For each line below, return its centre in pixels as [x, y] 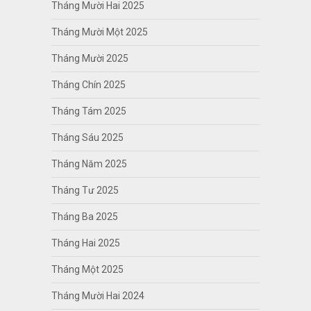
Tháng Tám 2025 [89, 111]
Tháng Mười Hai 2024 [98, 295]
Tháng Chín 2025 [88, 84]
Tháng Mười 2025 [90, 58]
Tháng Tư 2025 [85, 190]
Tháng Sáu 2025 [87, 137]
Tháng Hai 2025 [85, 243]
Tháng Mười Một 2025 [99, 32]
